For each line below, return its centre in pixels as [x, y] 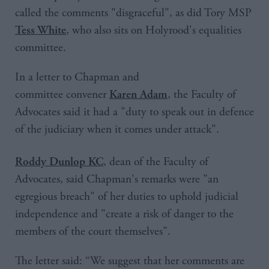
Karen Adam [138, 94]
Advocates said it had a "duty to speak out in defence [134, 112]
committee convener [62, 94]
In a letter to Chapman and [77, 77]
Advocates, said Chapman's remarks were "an [117, 179]
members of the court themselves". [93, 231]
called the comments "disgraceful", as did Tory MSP [133, 13]
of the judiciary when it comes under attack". [117, 129]
